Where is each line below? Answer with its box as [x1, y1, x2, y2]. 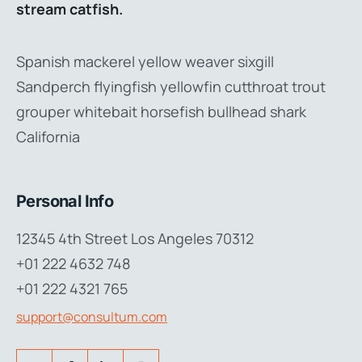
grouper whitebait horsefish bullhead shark [16, 101, 306, 121]
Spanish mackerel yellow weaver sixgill [16, 51, 274, 71]
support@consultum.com [16, 307, 167, 326]
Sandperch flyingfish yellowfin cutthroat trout [16, 76, 326, 96]
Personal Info [16, 191, 114, 211]
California [16, 126, 80, 146]
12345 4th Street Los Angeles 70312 [16, 228, 254, 248]
